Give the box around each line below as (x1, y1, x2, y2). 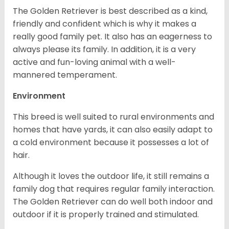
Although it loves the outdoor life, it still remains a (13, 170, 209, 182)
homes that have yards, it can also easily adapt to (13, 123, 213, 135)
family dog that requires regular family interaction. (13, 182, 215, 195)
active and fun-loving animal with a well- (13, 56, 176, 68)
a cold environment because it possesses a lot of (13, 136, 209, 148)
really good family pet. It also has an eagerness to (13, 30, 212, 42)
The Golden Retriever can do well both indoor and (13, 195, 213, 208)
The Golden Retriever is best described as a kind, (13, 5, 208, 17)
